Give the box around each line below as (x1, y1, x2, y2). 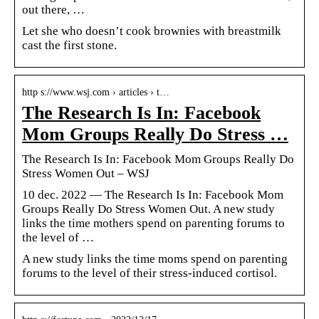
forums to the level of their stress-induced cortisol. (22, 266, 277, 280)
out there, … (22, 2, 85, 16)
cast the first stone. (22, 38, 117, 52)
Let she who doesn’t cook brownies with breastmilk (22, 23, 281, 38)
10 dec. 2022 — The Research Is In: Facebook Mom (22, 187, 283, 202)
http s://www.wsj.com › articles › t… (22, 86, 169, 98)
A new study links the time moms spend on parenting (22, 251, 288, 266)
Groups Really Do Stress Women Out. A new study (22, 202, 275, 216)
